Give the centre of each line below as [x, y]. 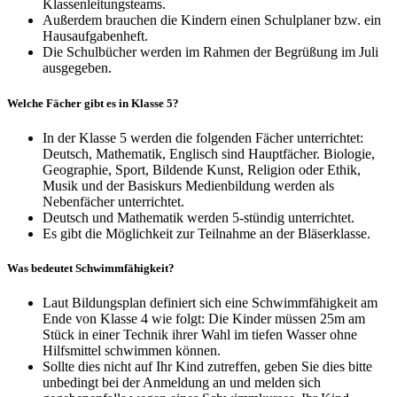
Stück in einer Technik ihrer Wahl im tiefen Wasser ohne [200, 335]
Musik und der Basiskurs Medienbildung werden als [188, 185]
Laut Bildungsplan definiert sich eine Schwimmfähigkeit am [210, 303]
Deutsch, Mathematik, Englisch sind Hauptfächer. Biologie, [209, 153]
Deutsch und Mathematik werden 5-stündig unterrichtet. [198, 217]
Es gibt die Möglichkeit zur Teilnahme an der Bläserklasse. [206, 233]
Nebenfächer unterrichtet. [113, 201]
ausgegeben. [77, 68]
